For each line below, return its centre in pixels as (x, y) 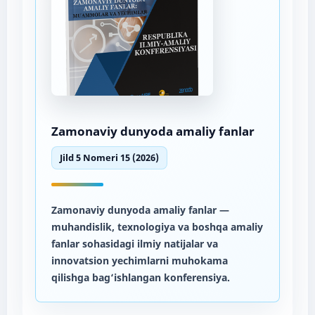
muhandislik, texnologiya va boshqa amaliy (157, 226)
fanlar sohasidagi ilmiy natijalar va (134, 243)
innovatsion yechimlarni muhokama (139, 260)
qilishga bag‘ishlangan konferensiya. (140, 277)
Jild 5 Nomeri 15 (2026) (109, 157)
